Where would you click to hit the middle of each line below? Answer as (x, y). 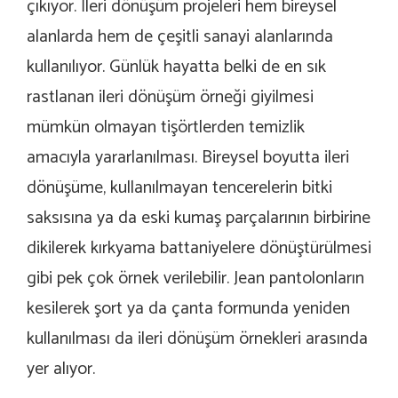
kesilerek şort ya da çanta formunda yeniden (188, 309)
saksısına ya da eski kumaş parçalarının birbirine (199, 219)
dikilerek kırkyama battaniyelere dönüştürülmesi (199, 249)
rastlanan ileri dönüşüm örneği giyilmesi (170, 98)
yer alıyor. (61, 370)
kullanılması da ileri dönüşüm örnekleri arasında (197, 339)
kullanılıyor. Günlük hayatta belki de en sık (176, 68)
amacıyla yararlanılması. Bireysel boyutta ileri (188, 158)
